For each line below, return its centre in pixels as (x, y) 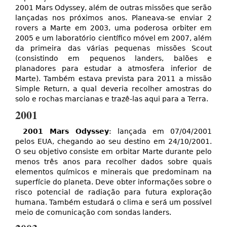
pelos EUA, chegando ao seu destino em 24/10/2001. (113, 142)
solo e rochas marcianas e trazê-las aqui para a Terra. (112, 99)
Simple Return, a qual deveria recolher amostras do (113, 89)
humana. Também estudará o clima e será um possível (113, 202)
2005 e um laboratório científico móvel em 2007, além (113, 38)
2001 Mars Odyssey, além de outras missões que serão (113, 8)
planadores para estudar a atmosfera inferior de (113, 69)
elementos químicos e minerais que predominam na (113, 172)
